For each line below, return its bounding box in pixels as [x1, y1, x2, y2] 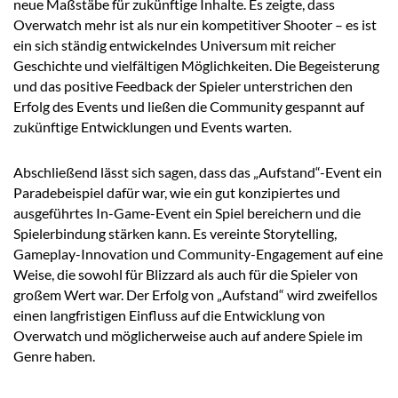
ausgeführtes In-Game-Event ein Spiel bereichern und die [13, 204, 361, 222]
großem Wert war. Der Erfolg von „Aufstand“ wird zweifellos [13, 286, 378, 304]
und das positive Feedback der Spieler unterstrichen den [13, 77, 353, 95]
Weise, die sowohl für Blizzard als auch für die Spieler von [13, 266, 358, 283]
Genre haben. [13, 347, 95, 365]
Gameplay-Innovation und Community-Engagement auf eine [13, 245, 383, 263]
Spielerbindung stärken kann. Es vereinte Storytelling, [13, 225, 337, 243]
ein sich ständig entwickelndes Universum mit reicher [13, 36, 336, 54]
